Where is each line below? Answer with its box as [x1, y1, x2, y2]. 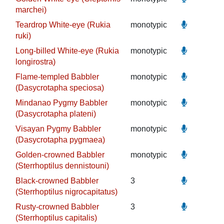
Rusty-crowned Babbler [15, 202, 99, 211]
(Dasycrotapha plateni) [15, 109, 96, 118]
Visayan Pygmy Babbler [15, 124, 101, 133]
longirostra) [15, 57, 55, 66]
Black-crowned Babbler [15, 176, 98, 185]
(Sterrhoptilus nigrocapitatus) [15, 187, 117, 196]
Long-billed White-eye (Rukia [15, 46, 119, 55]
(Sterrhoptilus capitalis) [15, 213, 97, 222]
